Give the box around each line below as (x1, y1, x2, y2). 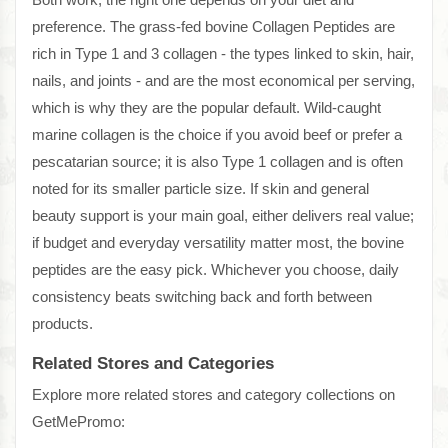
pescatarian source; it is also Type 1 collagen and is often (32, 153, 403, 171)
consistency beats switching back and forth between (32, 288, 372, 306)
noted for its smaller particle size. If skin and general (32, 180, 369, 198)
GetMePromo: (32, 413, 125, 431)
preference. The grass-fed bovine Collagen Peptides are (32, 18, 395, 36)
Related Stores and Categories (32, 354, 274, 374)
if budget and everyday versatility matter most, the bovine (32, 234, 404, 252)
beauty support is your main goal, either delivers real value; (32, 207, 414, 225)
